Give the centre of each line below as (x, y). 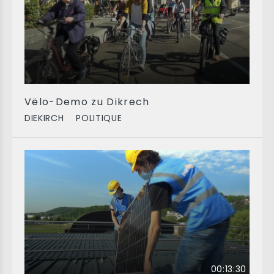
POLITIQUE (99, 118)
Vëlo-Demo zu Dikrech (87, 102)
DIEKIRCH (44, 118)
